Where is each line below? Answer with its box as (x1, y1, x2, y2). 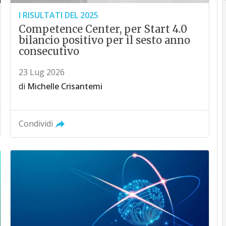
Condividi (19, 118, 53, 129)
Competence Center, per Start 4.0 (19, 22, 188, 35)
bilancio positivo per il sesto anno (19, 33, 191, 46)
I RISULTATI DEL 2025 (19, 9, 99, 21)
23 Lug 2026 (19, 66, 65, 78)
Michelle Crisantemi (27, 80, 103, 92)
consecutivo (19, 44, 80, 58)
